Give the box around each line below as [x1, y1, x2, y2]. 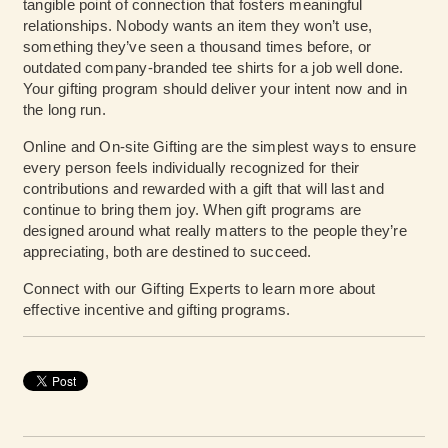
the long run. [23, 101, 106, 119]
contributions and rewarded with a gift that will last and [23, 180, 384, 198]
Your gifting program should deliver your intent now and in [23, 80, 408, 98]
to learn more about [241, 280, 376, 298]
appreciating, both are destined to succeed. [23, 243, 312, 261]
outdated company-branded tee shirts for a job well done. [23, 59, 404, 77]
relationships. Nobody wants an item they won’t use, [23, 17, 373, 35]
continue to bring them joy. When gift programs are [23, 201, 362, 219]
